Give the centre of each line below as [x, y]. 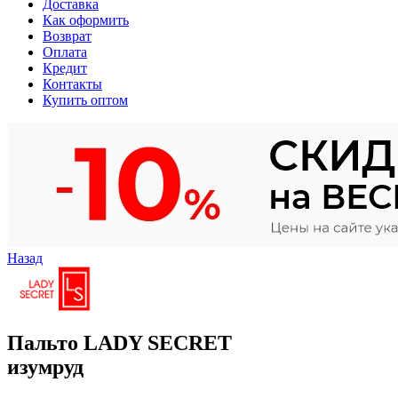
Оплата [65, 52]
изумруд [45, 367]
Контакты [72, 84]
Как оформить [86, 20]
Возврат [67, 36]
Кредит [65, 68]
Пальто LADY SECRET [119, 343]
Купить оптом [85, 99]
